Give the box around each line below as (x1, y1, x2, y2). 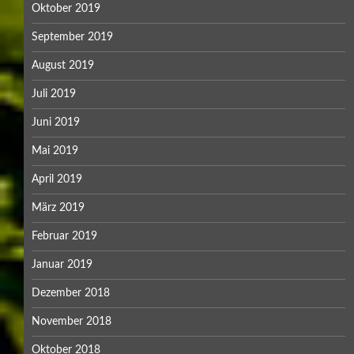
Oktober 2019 (32, 3, 100, 14)
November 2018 (32, 316, 111, 327)
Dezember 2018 (32, 288, 110, 299)
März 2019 (32, 202, 85, 213)
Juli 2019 (32, 88, 76, 100)
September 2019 (32, 32, 113, 43)
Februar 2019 (32, 231, 97, 242)
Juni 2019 (32, 117, 80, 128)
